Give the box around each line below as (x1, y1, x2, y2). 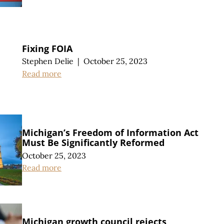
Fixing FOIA (22, 42, 72, 54)
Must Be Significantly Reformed (22, 136, 164, 148)
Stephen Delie (22, 56, 73, 66)
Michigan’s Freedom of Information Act (22, 126, 198, 138)
